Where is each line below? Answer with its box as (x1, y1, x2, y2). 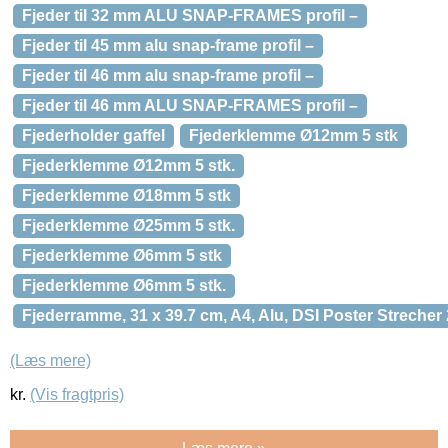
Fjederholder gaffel (22, 127, 165, 144)
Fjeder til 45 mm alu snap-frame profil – (22, 37, 314, 54)
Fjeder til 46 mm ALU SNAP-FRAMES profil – (22, 97, 358, 114)
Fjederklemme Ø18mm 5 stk (22, 187, 231, 204)
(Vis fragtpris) (30, 386, 124, 404)
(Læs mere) (10, 352, 91, 370)
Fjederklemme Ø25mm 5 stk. (22, 217, 235, 234)
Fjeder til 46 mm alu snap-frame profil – (22, 67, 314, 84)
